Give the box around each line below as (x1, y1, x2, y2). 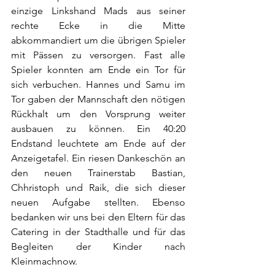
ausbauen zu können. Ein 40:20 (11, 123, 185, 134)
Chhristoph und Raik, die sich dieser (11, 182, 185, 193)
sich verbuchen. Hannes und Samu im (11, 79, 185, 90)
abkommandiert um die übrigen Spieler (11, 34, 185, 46)
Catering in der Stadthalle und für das (11, 226, 185, 238)
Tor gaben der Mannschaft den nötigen (11, 93, 185, 105)
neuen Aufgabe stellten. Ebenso (11, 196, 185, 208)
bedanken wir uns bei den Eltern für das (11, 211, 185, 223)
